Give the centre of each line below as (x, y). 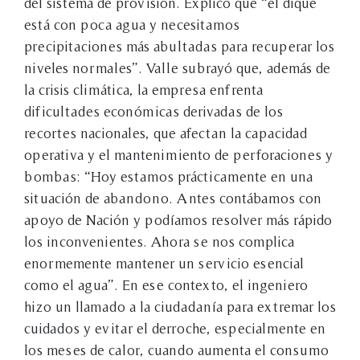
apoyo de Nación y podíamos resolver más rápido (178, 219)
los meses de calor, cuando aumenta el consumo (176, 350)
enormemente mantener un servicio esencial (164, 263)
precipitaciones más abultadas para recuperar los (179, 46)
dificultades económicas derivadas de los (153, 111)
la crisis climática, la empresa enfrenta (143, 89)
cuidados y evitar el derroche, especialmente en (175, 328)
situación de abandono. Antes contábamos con (173, 198)
